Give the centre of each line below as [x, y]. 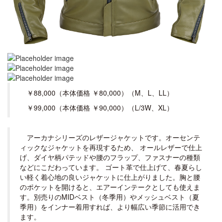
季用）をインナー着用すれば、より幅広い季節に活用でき [110, 207]
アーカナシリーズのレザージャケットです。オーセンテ [113, 137]
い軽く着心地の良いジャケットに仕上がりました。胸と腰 [110, 177]
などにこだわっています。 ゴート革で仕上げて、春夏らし [111, 167]
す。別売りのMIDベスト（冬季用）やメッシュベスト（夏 [110, 197]
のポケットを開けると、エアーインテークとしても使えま [110, 187]
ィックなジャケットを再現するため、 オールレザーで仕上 [111, 147]
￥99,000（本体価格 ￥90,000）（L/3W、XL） [100, 108]
